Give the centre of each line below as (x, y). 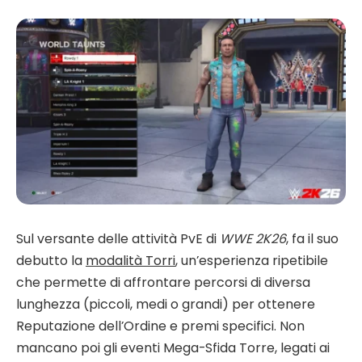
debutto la (51, 261)
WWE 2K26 (253, 239)
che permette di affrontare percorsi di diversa (163, 283)
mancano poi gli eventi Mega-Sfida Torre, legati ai (173, 348)
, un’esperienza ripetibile (252, 261)
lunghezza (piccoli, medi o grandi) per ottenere (166, 305)
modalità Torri (130, 261)
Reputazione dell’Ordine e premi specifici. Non (160, 326)
